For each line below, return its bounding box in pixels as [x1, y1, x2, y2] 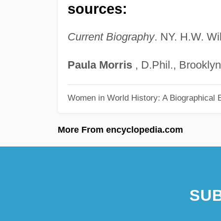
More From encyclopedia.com [58, 124, 183, 135]
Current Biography [67, 30, 154, 43]
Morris [99, 58, 132, 71]
